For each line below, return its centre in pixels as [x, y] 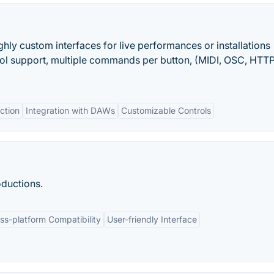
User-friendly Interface [152, 219]
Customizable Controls [166, 110]
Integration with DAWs [70, 110]
